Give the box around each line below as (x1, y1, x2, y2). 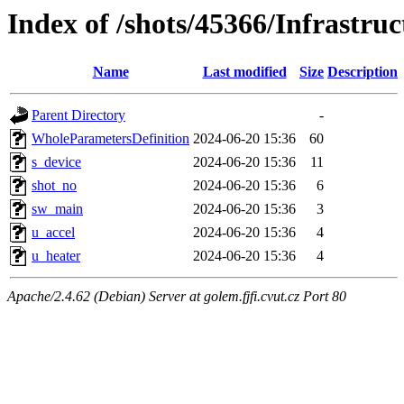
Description (327, 64, 398, 80)
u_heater (32, 248, 80, 264)
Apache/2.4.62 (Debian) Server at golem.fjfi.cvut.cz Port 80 (7, 289, 346, 305)
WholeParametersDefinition (32, 131, 189, 147)
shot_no (32, 178, 77, 194)
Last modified (202, 64, 287, 80)
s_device (32, 154, 81, 170)
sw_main (32, 201, 83, 217)
